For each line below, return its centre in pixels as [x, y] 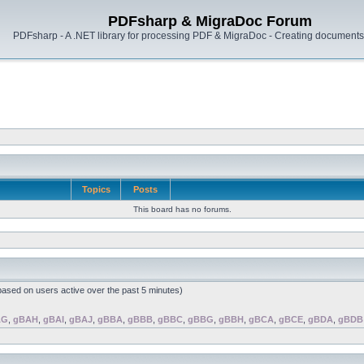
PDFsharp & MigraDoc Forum [210, 21]
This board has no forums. [182, 209]
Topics [96, 189]
